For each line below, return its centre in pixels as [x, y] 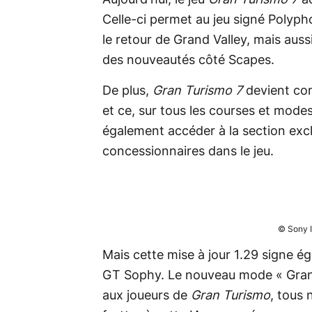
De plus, [126, 91]
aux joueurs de [147, 296]
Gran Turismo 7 [197, 91]
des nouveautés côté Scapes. [188, 60]
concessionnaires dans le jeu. [188, 151]
